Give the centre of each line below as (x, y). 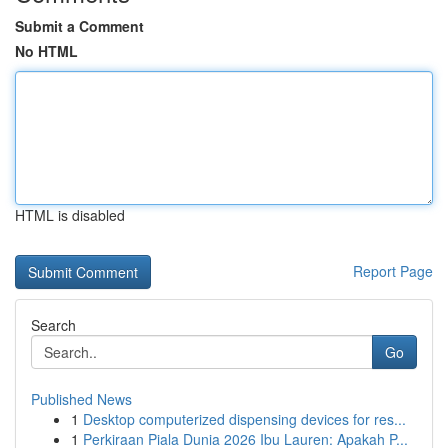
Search (53, 325)
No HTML (46, 51)
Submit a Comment (79, 26)
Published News (81, 399)
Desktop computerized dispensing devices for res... (244, 419)
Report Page (393, 271)
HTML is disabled (70, 215)
